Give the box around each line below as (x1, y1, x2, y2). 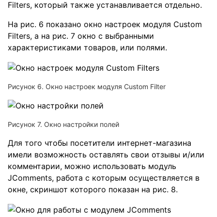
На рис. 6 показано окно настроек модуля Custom (8, 19, 202, 30)
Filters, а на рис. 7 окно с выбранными (8, 31, 154, 41)
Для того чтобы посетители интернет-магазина (8, 138, 191, 148)
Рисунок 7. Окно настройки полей (8, 120, 119, 129)
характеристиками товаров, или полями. (8, 43, 167, 53)
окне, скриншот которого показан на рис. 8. (8, 185, 178, 195)
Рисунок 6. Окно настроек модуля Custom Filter (8, 82, 166, 91)
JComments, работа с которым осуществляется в (8, 173, 200, 183)
